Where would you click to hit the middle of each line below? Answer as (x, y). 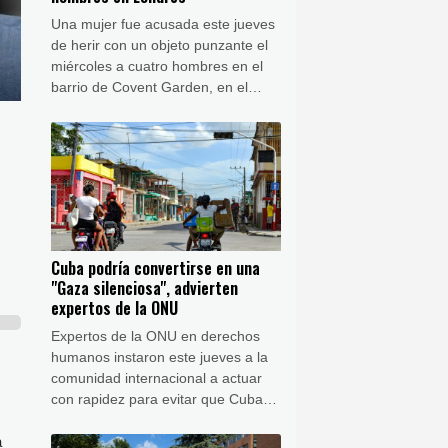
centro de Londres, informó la (144, 107)
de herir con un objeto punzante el (159, 44)
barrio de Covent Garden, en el (149, 86)
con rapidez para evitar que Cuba (157, 399)
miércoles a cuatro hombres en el (157, 65)
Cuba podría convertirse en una (155, 268)
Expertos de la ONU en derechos (155, 336)
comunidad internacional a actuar (156, 378)
